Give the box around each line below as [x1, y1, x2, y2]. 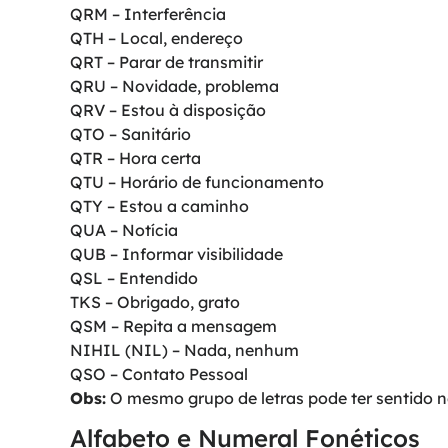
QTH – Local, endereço [70, 27, 243, 48]
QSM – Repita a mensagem [70, 315, 277, 336]
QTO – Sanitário [70, 123, 191, 144]
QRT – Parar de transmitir [70, 51, 263, 72]
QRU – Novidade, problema [70, 75, 279, 96]
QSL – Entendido [70, 267, 198, 288]
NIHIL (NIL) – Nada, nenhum [70, 339, 299, 360]
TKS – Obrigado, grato [70, 291, 240, 312]
